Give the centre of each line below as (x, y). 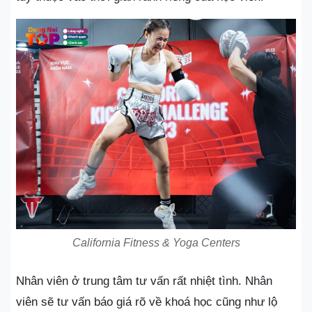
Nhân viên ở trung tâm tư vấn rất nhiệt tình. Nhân (144, 281)
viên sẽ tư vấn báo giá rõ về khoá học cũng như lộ (147, 302)
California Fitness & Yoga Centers (156, 242)
